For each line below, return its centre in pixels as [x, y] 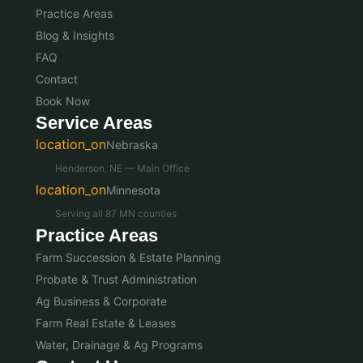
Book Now [63, 100]
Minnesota [133, 190]
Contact [57, 79]
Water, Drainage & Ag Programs [119, 344]
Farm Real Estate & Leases [106, 322]
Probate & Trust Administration [116, 279]
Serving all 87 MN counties [116, 213]
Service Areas [94, 122]
